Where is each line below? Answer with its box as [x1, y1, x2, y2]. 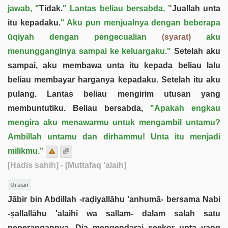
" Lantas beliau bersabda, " [63, 4, 172, 13]
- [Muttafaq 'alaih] [59, 161, 126, 169]
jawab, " [8, 4, 40, 13]
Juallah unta [172, 4, 221, 13]
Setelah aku [171, 47, 221, 55]
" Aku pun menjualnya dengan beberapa [60, 18, 221, 27]
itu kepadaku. [8, 18, 61, 27]
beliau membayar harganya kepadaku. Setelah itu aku [8, 75, 220, 84]
